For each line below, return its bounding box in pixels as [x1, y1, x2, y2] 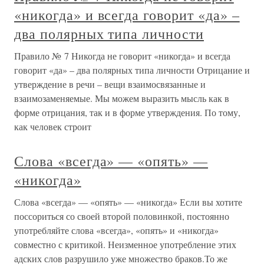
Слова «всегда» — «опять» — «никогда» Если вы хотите [14, 196, 242, 209]
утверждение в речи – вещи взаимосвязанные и [14, 78, 206, 91]
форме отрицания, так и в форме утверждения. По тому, [14, 106, 240, 119]
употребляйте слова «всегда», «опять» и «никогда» [14, 224, 219, 237]
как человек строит [14, 120, 91, 133]
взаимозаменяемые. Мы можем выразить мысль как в [14, 92, 229, 105]
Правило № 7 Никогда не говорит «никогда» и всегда [14, 49, 230, 62]
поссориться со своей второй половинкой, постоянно [14, 210, 229, 223]
